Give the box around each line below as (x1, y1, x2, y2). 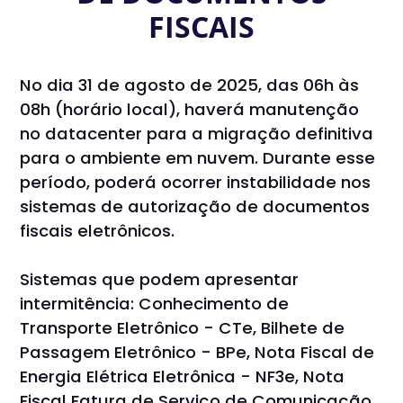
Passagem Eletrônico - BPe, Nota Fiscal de (20, 341, 375, 364)
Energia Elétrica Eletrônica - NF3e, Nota (20, 365, 345, 389)
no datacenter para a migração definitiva (20, 122, 374, 146)
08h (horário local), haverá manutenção (20, 98, 360, 121)
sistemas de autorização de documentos (20, 195, 371, 219)
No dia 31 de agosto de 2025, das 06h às (20, 74, 360, 97)
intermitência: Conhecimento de (20, 292, 290, 316)
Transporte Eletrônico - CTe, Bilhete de (20, 317, 345, 340)
